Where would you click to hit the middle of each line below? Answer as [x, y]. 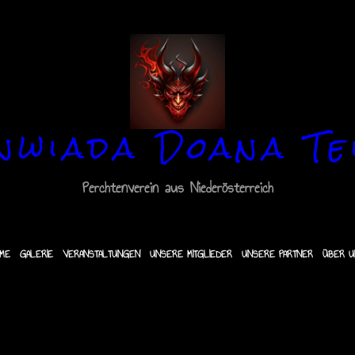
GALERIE [36, 254]
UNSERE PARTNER [277, 254]
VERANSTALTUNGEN [101, 254]
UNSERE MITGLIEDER [191, 254]
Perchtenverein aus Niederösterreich [177, 188]
